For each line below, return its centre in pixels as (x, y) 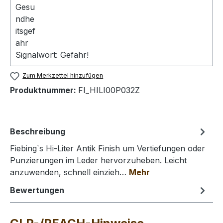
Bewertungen (37, 190)
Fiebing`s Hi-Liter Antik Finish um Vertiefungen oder (108, 148)
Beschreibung (38, 131)
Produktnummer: (44, 90)
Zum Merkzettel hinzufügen (63, 76)
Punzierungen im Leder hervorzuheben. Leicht (98, 160)
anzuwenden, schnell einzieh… (69, 172)
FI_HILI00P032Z (109, 90)
